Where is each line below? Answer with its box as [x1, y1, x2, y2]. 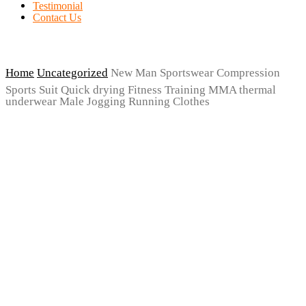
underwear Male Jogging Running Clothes [5, 95, 210, 109]
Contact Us [33, 12, 81, 24]
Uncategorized [37, 66, 108, 80]
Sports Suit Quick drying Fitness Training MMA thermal [5, 83, 276, 97]
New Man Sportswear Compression [111, 66, 280, 80]
